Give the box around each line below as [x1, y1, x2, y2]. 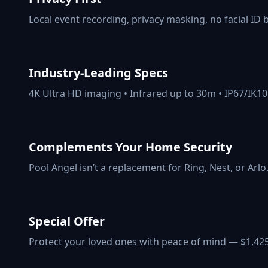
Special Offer [29, 213, 105, 229]
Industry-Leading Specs [29, 65, 168, 81]
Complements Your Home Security [29, 139, 232, 155]
